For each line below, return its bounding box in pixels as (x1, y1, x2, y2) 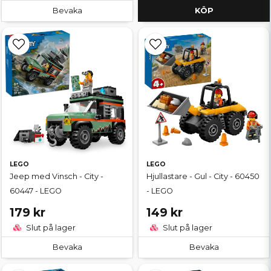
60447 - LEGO (10, 186, 62, 196)
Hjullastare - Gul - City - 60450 (146, 172, 260, 181)
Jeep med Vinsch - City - (10, 172, 103, 181)
